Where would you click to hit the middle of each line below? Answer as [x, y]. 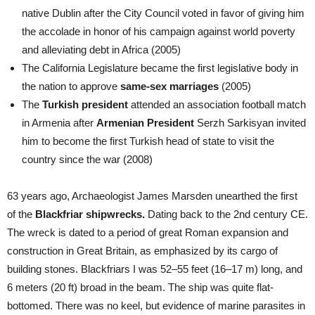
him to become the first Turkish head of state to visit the [148, 141]
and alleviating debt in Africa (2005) [101, 50]
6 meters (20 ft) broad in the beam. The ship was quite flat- [140, 288]
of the [21, 214]
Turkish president [85, 105]
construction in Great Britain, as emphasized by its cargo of [142, 251]
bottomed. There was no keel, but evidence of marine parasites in [156, 306]
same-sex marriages [169, 86]
